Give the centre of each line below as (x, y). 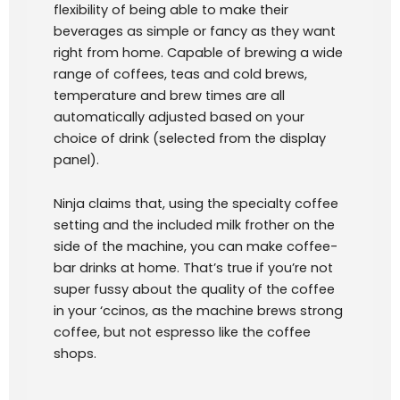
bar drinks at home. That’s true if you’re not (193, 268)
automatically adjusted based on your (179, 117)
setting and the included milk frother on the (194, 225)
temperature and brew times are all (169, 95)
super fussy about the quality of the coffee (194, 290)
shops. (79, 354)
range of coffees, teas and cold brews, (180, 74)
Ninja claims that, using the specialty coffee (196, 204)
